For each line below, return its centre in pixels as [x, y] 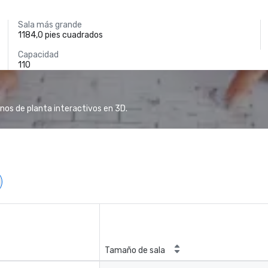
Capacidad [39, 55]
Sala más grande [50, 25]
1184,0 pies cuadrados [61, 35]
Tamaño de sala [135, 250]
